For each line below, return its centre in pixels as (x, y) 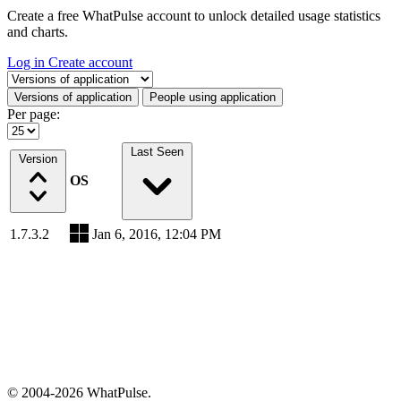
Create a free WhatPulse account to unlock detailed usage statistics (194, 16)
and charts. (38, 32)
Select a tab (38, 77)
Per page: (34, 114)
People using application (213, 97)
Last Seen (157, 152)
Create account (90, 62)
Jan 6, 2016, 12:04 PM (157, 234)
